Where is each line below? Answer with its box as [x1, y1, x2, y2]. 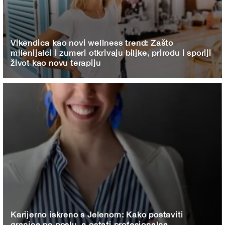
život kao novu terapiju [11, 58, 101, 67]
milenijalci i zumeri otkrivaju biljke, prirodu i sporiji [11, 48, 211, 57]
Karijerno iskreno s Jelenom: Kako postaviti [11, 209, 183, 219]
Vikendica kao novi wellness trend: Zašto [11, 38, 173, 47]
